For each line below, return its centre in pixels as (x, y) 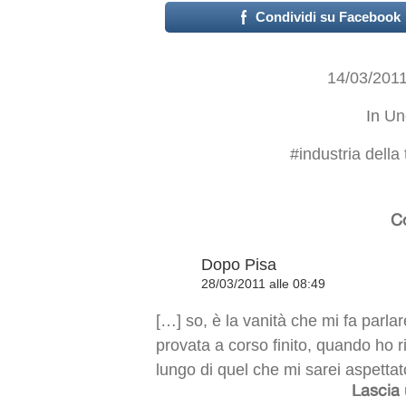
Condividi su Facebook (329, 17)
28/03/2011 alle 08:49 (263, 284)
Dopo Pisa (239, 265)
